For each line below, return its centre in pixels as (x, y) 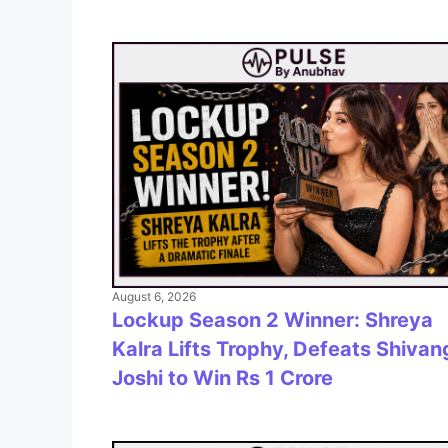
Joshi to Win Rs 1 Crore (222, 378)
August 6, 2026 (154, 297)
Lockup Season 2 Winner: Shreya (272, 320)
